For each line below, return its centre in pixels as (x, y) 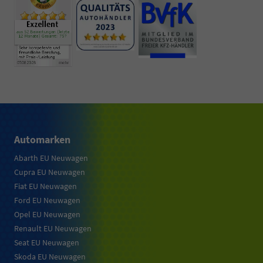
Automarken (42, 140)
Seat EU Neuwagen (47, 243)
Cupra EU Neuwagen (50, 172)
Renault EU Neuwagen (53, 229)
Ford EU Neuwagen (47, 200)
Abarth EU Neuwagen (51, 158)
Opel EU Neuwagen (47, 215)
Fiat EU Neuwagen (45, 186)
